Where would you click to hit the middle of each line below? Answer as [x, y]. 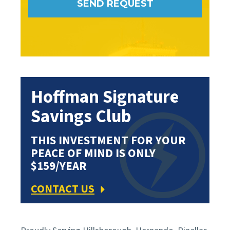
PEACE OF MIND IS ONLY [93, 154]
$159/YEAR [59, 166]
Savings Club [81, 117]
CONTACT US [63, 189]
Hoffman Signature [105, 97]
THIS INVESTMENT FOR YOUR [108, 141]
